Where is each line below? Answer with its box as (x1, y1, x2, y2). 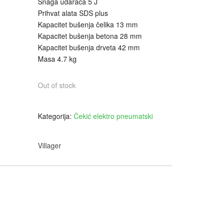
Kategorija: (38, 111, 74, 121)
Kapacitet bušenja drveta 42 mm (38, 42, 140, 53)
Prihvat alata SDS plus (38, 8, 108, 18)
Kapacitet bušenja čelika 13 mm (38, 19, 138, 30)
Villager (38, 140, 61, 151)
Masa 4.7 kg (38, 54, 77, 64)
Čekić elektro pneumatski (74, 111, 153, 121)
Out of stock (38, 80, 76, 91)
